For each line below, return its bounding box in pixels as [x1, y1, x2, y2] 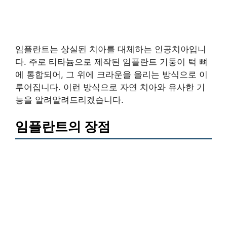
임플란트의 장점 [15, 119, 110, 135]
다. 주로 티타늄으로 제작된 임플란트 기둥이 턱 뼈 [15, 56, 208, 67]
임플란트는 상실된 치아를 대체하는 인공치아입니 [15, 44, 206, 54]
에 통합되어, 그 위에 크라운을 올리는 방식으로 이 [15, 69, 208, 80]
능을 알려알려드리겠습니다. [15, 94, 124, 105]
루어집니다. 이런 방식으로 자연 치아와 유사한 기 [15, 82, 205, 92]
